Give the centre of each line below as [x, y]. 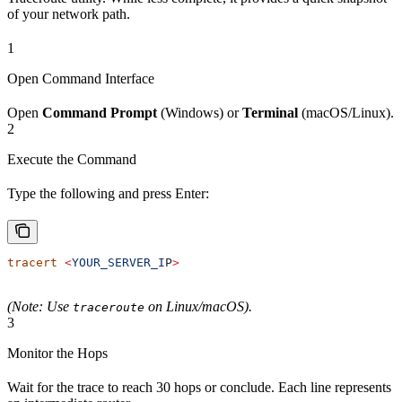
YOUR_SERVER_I [118, 263]
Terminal [270, 113]
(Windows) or [200, 113]
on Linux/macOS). [198, 307]
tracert [32, 263]
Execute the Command [72, 160]
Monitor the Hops [57, 354]
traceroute [109, 308]
